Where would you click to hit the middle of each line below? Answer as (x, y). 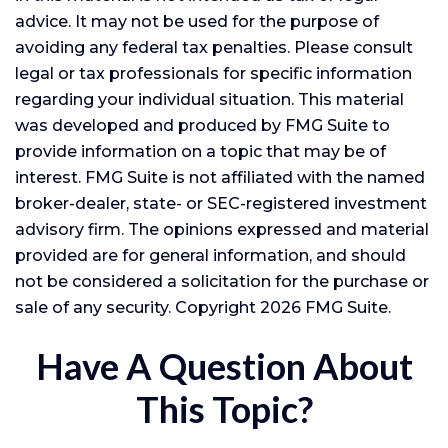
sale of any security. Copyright (137, 307)
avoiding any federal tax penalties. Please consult (214, 47)
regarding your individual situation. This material (209, 99)
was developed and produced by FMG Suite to (202, 125)
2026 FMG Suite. (325, 307)
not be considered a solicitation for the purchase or (222, 281)
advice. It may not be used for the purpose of (197, 21)
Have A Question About (224, 365)
